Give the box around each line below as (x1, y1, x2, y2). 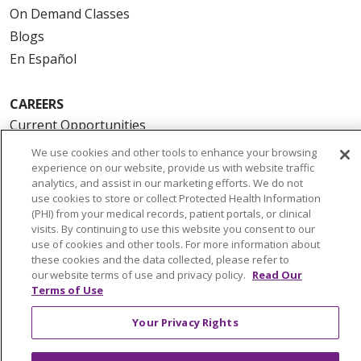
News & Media (10, 272, 96, 291)
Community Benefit (10, 295, 126, 313)
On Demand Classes (10, 5, 130, 23)
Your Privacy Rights (132, 315, 239, 330)
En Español (10, 50, 77, 68)
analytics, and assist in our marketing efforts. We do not (31, 176, 303, 190)
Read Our (252, 268, 302, 282)
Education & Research (10, 340, 140, 359)
